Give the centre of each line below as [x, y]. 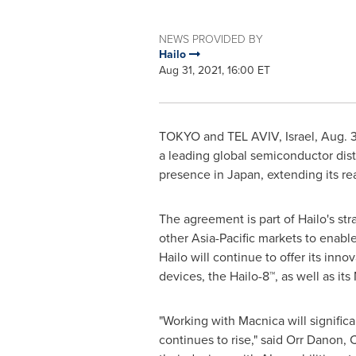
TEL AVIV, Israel [271, 136]
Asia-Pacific [223, 238]
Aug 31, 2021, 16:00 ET [214, 70]
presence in [193, 174]
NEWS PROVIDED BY [211, 39]
